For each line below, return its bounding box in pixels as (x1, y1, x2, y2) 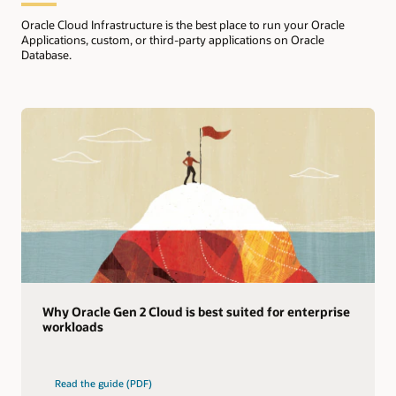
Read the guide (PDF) (55, 376, 153, 390)
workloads (42, 317, 103, 335)
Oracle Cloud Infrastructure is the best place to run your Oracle (21, 17, 345, 32)
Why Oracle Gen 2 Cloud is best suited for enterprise (42, 302, 350, 320)
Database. (21, 47, 72, 62)
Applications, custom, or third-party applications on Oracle (21, 32, 324, 47)
